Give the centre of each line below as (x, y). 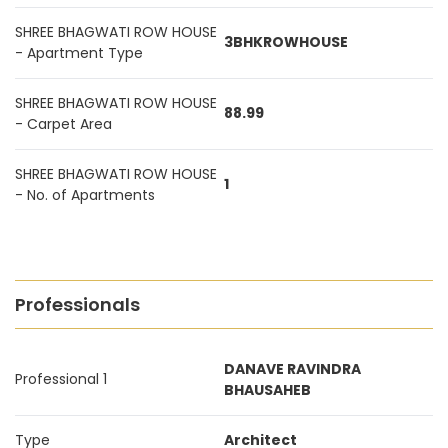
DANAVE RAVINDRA (292, 369)
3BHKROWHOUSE (286, 42)
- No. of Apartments (85, 195)
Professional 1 (61, 379)
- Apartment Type (79, 53)
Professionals (77, 304)
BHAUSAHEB (267, 390)
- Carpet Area (63, 124)
